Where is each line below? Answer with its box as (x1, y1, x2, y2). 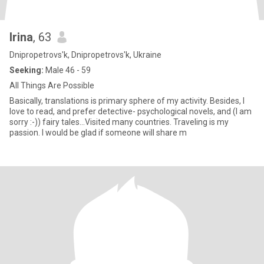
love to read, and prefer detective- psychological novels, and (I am (9, 107, 252, 116)
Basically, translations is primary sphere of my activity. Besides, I (9, 96, 245, 105)
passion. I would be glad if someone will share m (9, 128, 187, 137)
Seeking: (9, 65, 44, 75)
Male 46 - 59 (44, 65, 91, 75)
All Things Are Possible (9, 81, 94, 90)
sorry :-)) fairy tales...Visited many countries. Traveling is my (9, 117, 229, 127)
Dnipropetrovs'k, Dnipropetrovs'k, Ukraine (9, 50, 161, 60)
